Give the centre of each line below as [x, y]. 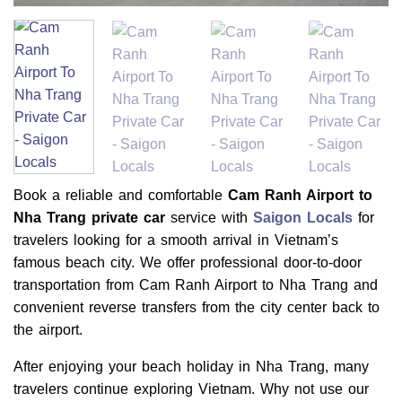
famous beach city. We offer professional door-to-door [188, 263]
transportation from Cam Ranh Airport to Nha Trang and [196, 285]
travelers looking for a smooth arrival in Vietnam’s [176, 240]
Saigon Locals [303, 218]
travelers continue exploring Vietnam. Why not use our [191, 389]
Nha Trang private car [89, 218]
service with [209, 218]
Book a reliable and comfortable [121, 196]
